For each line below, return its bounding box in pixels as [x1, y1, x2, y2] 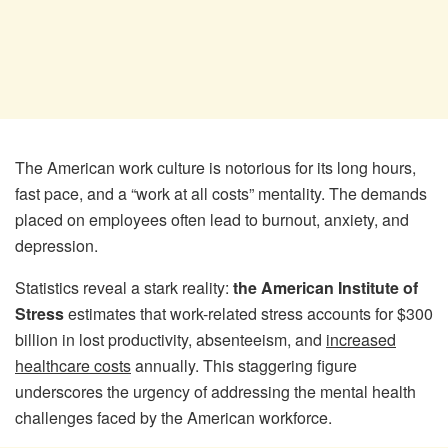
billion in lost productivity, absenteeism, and [15, 327, 326, 351]
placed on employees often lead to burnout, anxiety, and [15, 207, 409, 231]
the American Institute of [233, 275, 418, 299]
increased [326, 327, 396, 351]
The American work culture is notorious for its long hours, [15, 155, 416, 179]
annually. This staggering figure [131, 353, 357, 377]
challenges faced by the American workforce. [15, 405, 332, 429]
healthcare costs [15, 353, 131, 377]
